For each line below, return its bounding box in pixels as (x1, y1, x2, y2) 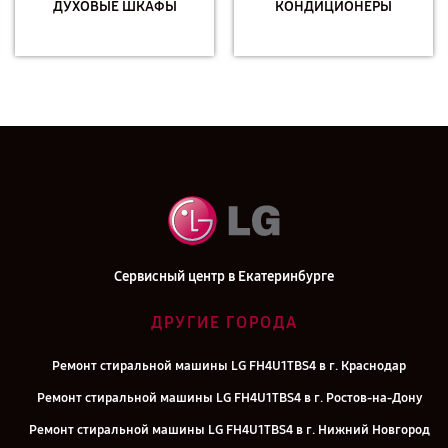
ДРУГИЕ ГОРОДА (150, 313, 298, 332)
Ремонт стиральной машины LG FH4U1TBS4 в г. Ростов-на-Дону (36, 390, 422, 406)
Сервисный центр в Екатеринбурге (114, 268, 334, 285)
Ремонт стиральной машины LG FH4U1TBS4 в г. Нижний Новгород (28, 422, 430, 438)
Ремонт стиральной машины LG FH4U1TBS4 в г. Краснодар (52, 358, 406, 374)
